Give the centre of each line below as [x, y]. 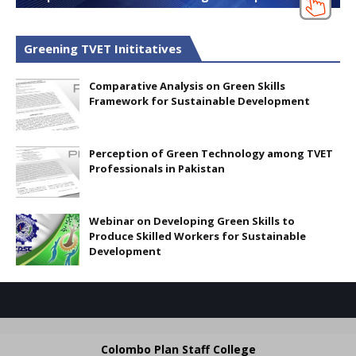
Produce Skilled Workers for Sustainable [197, 236]
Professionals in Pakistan [157, 169]
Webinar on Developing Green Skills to [192, 221]
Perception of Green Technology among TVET [211, 154]
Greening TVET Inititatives [103, 49]
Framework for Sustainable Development [199, 101]
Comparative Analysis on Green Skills [187, 86]
